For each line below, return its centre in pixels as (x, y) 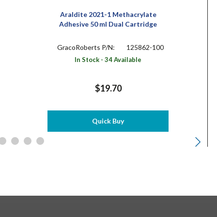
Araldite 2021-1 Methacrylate (108, 14)
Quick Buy (108, 121)
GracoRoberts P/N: (86, 47)
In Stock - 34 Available (108, 59)
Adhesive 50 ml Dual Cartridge (108, 24)
